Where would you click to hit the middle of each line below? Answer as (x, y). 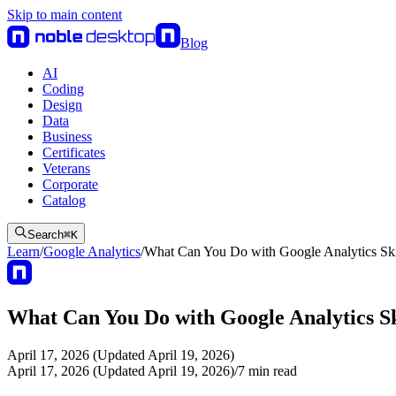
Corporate (70, 184)
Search (46, 235)
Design (62, 105)
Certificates (74, 152)
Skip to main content (65, 15)
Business (67, 137)
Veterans (66, 168)
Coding (63, 89)
